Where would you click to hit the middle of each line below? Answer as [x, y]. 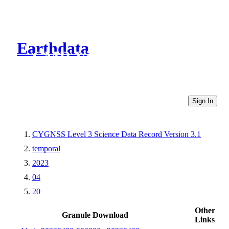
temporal [46, 148]
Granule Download [95, 215]
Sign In [203, 101]
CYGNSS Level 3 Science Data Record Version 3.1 [117, 134]
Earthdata [53, 48]
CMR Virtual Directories [119, 57]
